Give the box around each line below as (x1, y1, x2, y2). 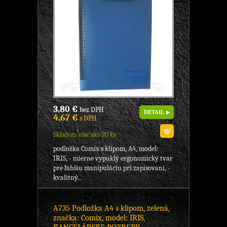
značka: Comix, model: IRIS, (53, 213, 145, 223)
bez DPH (78, 105, 104, 115)
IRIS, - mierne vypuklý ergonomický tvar (53, 154, 173, 163)
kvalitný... (53, 173, 82, 182)
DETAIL (144, 108, 164, 116)
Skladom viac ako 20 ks (53, 131, 116, 139)
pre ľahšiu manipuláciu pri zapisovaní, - (53, 164, 170, 173)
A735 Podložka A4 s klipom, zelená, (53, 204, 170, 213)
